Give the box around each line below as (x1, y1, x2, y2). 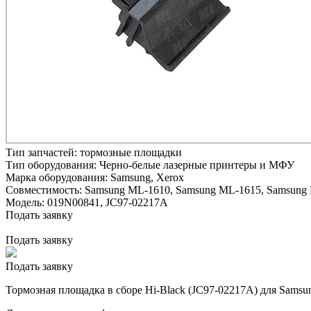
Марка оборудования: (6, 171, 110, 183)
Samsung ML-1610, (85, 183, 173, 196)
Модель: (6, 196, 47, 208)
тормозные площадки (80, 146, 182, 158)
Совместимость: (6, 183, 85, 196)
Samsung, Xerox (110, 171, 184, 183)
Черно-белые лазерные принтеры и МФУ (99, 158, 294, 171)
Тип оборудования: (6, 158, 99, 171)
